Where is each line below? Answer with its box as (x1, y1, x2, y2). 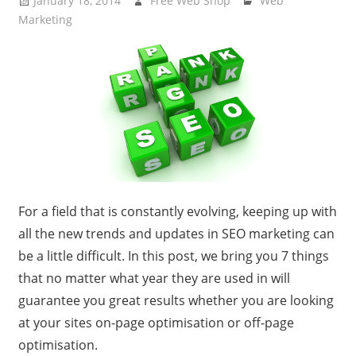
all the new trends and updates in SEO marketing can (17, 225, 335, 243)
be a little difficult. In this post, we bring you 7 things (17, 247, 329, 265)
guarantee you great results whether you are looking (17, 292, 334, 310)
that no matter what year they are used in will (17, 269, 290, 288)
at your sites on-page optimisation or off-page (17, 314, 294, 332)
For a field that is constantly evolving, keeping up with (17, 203, 337, 221)
